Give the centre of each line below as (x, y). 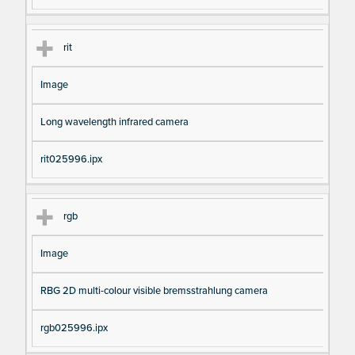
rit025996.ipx (71, 160)
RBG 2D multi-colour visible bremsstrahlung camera (154, 291)
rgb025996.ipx (74, 328)
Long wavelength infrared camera (114, 122)
